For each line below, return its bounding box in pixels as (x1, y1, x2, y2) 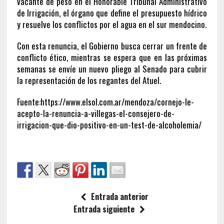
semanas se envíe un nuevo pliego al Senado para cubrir (16, 62, 207, 75)
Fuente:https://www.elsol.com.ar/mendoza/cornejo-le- (16, 95, 194, 108)
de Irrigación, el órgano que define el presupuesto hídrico (16, 6, 207, 19)
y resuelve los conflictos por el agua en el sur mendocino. (16, 17, 206, 30)
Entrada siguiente (73, 202, 135, 215)
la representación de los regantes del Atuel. (16, 73, 161, 86)
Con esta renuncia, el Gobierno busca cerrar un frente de (16, 39, 207, 52)
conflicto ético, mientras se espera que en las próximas (16, 50, 207, 63)
